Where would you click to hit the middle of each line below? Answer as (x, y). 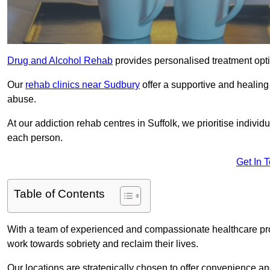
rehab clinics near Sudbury (83, 85)
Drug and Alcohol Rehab (60, 61)
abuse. (22, 99)
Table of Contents (59, 194)
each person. (36, 138)
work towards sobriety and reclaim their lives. (103, 244)
